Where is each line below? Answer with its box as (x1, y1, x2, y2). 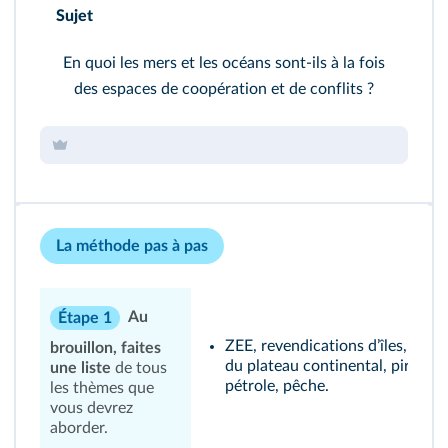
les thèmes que (50, 380, 154, 396)
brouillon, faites (50, 340, 161, 356)
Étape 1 (58, 310, 112, 326)
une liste (50, 360, 111, 376)
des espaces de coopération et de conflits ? (74, 81, 374, 97)
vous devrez (50, 400, 133, 416)
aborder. (50, 420, 108, 436)
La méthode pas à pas (56, 238, 208, 254)
